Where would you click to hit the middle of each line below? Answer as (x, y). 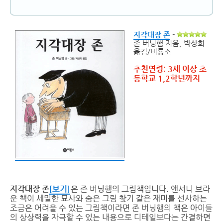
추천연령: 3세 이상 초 (170, 69)
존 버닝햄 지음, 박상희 (169, 43)
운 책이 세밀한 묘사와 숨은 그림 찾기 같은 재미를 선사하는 (109, 198)
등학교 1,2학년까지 (167, 78)
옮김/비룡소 (152, 52)
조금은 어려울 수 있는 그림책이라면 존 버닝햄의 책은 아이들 (111, 208)
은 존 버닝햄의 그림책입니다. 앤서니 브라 (140, 189)
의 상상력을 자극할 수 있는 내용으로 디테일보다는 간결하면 (110, 217)
